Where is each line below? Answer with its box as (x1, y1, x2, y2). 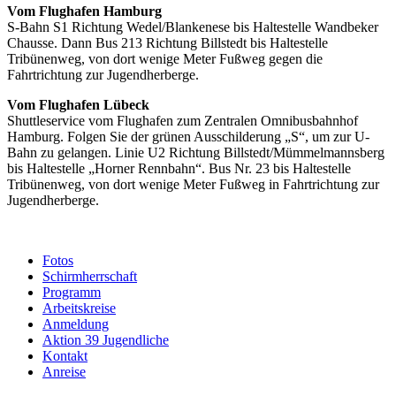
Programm (42, 284, 101, 300)
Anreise (42, 363, 86, 379)
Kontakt (42, 347, 88, 363)
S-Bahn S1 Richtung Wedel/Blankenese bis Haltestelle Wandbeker (7, 19, 378, 34)
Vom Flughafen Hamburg (7, 3, 162, 19)
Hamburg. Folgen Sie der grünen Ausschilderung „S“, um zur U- (7, 128, 369, 144)
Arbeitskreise (42, 300, 116, 316)
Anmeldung (42, 316, 109, 331)
